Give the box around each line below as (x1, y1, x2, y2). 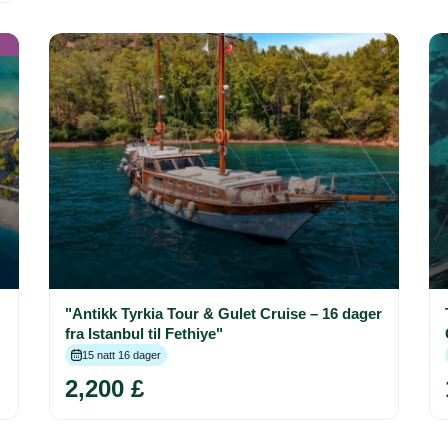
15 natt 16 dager (82, 349, 161, 362)
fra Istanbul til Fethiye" (65, 325, 223, 343)
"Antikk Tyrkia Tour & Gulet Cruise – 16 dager (65, 305, 382, 323)
